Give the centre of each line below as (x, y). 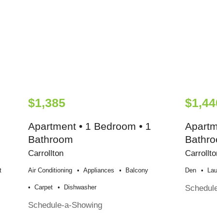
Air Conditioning (50, 170)
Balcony (137, 170)
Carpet (44, 187)
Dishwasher (80, 187)
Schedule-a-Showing (65, 205)
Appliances (99, 170)
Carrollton (46, 153)
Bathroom (51, 139)
